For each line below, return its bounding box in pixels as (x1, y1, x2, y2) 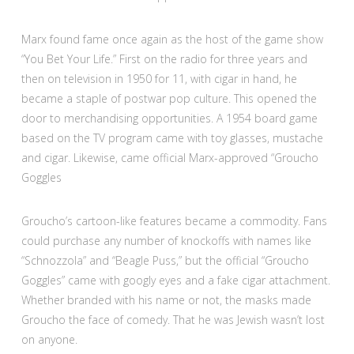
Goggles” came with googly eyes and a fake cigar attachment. (21, 273, 330, 288)
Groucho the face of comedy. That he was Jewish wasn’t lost (21, 312, 325, 328)
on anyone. (21, 332, 77, 348)
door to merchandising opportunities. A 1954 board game (21, 111, 318, 126)
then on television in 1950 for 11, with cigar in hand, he (21, 71, 297, 87)
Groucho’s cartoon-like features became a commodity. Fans (21, 213, 327, 229)
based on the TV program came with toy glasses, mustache (21, 130, 323, 146)
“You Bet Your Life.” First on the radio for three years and (21, 51, 307, 67)
